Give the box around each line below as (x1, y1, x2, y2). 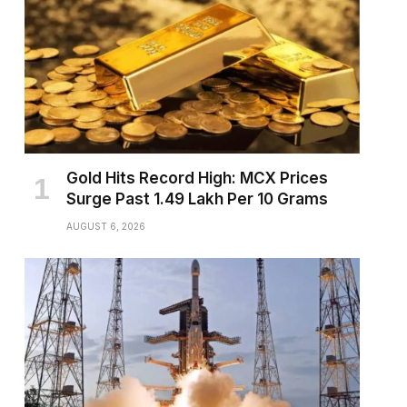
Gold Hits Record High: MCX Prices (65, 168, 328, 187)
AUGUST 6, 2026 (65, 220, 145, 232)
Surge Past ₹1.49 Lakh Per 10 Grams (65, 189, 328, 208)
